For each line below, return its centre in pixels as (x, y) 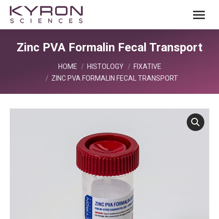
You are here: (32, 62)
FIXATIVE (147, 66)
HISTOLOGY (105, 66)
